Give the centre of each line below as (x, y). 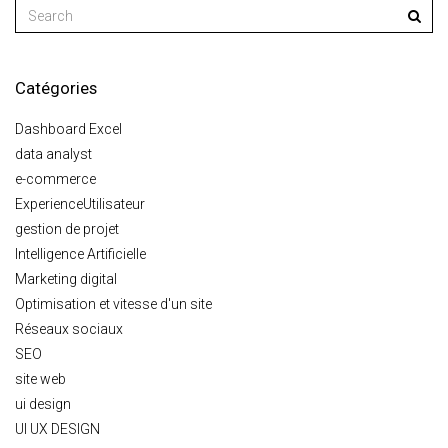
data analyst (53, 154)
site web (40, 379)
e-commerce (55, 179)
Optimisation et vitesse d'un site (113, 304)
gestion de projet (67, 229)
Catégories (56, 88)
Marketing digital (66, 279)
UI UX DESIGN (57, 429)
